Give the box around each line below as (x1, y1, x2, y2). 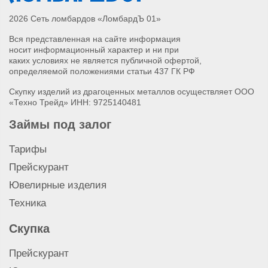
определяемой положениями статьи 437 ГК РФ (9, 66, 195, 77)
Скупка (9, 222, 50, 236)
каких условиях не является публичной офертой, (9, 56, 202, 66)
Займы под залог (9, 118, 111, 132)
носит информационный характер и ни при (9, 45, 179, 55)
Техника (9, 197, 46, 209)
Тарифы (9, 144, 47, 156)
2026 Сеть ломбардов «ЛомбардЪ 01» (9, 14, 161, 24)
